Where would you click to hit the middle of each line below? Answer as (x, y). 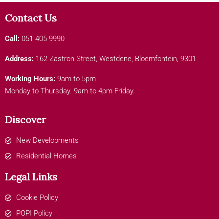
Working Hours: (31, 79)
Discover (25, 120)
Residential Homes (46, 156)
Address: (20, 59)
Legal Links (31, 177)
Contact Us (31, 18)
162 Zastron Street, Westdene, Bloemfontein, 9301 (116, 59)
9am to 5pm (77, 79)
